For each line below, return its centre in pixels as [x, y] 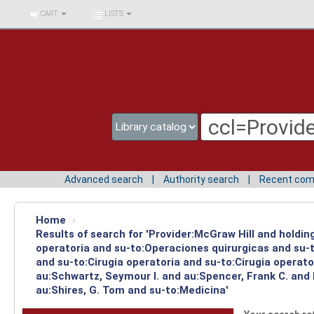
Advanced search [104, 179]
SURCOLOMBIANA [52, 30]
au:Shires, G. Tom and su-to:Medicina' [132, 290]
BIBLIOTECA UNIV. [51, 10]
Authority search [201, 179]
